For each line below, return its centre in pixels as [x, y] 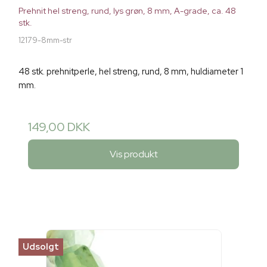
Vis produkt [133, 154]
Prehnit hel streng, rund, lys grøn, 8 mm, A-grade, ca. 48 [127, 10]
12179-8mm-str [45, 40]
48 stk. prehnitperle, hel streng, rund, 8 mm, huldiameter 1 [131, 71]
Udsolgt [41, 246]
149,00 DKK [59, 127]
